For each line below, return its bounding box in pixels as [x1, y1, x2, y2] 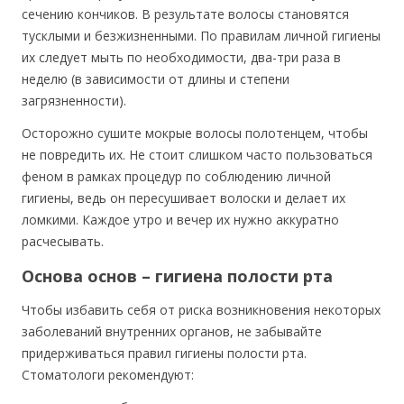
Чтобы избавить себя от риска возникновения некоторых [22, 301, 381, 318]
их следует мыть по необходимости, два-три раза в [22, 49, 341, 66]
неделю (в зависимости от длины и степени [22, 70, 289, 87]
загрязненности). [22, 92, 126, 109]
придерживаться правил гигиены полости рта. [22, 344, 307, 362]
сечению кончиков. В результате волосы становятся [22, 5, 349, 23]
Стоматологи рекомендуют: [22, 366, 194, 383]
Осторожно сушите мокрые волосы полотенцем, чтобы [22, 124, 368, 142]
